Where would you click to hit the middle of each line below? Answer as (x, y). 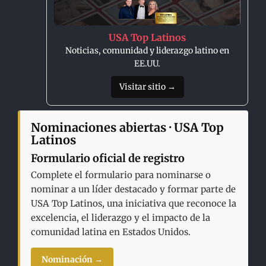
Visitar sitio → (147, 86)
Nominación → (72, 259)
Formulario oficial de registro (108, 158)
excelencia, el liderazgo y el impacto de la (121, 217)
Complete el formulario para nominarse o (121, 175)
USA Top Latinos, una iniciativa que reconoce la (134, 203)
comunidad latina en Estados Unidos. (111, 232)
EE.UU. (147, 63)
